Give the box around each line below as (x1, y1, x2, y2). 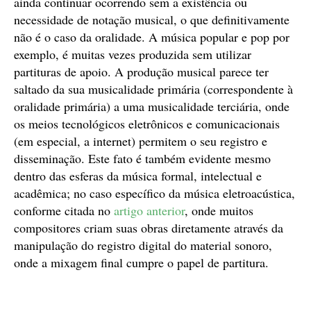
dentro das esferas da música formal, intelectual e (14, 167, 262, 184)
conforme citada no (14, 201, 114, 219)
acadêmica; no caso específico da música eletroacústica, (14, 184, 295, 201)
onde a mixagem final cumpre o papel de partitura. (14, 253, 269, 271)
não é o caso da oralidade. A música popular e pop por (14, 28, 289, 45)
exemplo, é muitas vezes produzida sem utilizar (14, 45, 251, 62)
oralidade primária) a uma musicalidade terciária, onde (14, 97, 289, 115)
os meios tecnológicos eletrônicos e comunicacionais (14, 115, 280, 132)
